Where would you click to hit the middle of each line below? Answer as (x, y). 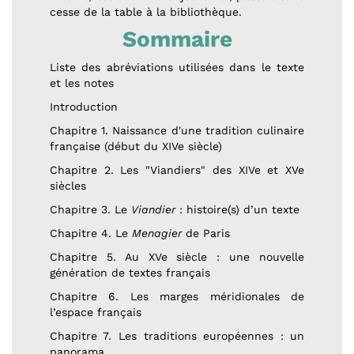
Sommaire (177, 40)
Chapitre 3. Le (90, 210)
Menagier (156, 233)
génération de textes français (130, 273)
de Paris (205, 233)
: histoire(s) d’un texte (237, 210)
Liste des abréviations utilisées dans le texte (177, 68)
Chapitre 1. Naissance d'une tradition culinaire (177, 131)
